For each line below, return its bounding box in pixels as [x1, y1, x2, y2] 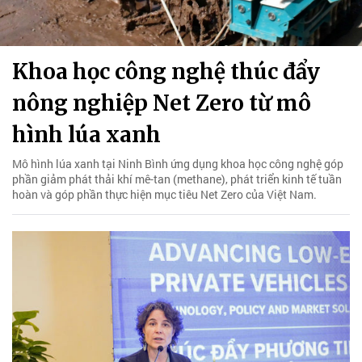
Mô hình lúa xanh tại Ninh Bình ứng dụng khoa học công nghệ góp [12, 155, 343, 171]
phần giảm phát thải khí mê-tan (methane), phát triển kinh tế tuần [12, 170, 342, 187]
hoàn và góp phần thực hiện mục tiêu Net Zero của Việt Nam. [12, 186, 317, 202]
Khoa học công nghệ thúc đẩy [12, 57, 320, 85]
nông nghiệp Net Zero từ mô [12, 89, 311, 116]
